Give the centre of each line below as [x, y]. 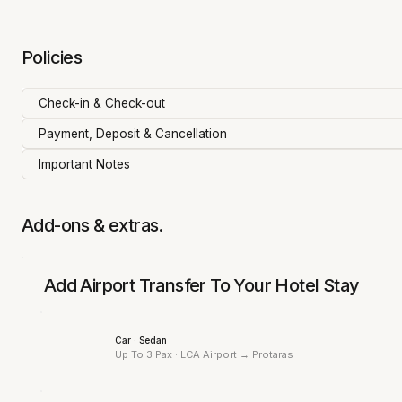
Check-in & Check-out [102, 103]
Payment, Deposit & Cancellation [133, 133]
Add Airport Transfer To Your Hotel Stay [201, 286]
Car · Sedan [141, 340]
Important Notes [84, 164]
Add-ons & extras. [95, 226]
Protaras [273, 355]
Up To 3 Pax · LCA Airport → [184, 354]
